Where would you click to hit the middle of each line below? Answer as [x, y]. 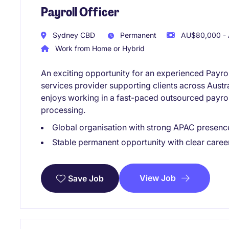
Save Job [86, 178]
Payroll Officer [80, 12]
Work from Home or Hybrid [99, 48]
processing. [63, 110]
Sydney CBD [73, 35]
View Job [158, 178]
